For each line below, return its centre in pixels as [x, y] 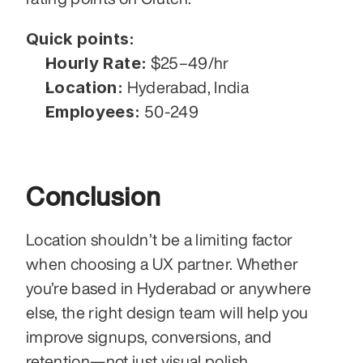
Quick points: [81, 39]
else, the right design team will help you [167, 312]
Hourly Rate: [96, 63]
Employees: [93, 112]
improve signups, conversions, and [149, 337]
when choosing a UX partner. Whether [162, 264]
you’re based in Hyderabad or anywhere [169, 288]
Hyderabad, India [186, 87]
